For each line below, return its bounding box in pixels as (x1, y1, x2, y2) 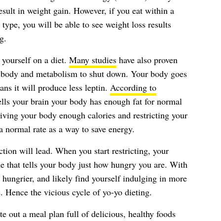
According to (110, 81, 156, 93)
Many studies (69, 54, 116, 66)
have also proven (116, 54, 178, 66)
